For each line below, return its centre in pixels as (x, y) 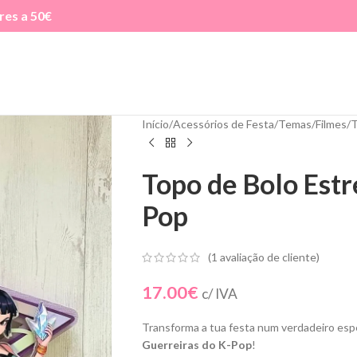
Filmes (331, 124)
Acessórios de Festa (223, 124)
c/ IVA (219, 294)
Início (155, 124)
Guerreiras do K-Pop (196, 345)
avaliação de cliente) (268, 257)
